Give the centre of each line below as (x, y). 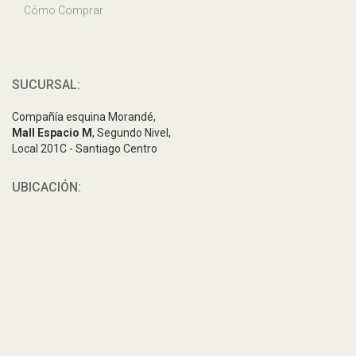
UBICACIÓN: (46, 187)
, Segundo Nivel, (132, 133)
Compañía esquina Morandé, (84, 117)
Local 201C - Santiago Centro (85, 149)
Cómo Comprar (64, 10)
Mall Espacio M (52, 133)
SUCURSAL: (46, 85)
